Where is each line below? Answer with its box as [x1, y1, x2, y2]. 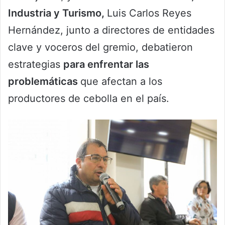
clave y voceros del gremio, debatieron [8, 41, 193, 54]
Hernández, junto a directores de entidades [8, 24, 214, 37]
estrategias [8, 58, 63, 71]
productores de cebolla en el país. [8, 92, 169, 105]
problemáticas [8, 75, 80, 88]
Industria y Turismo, [8, 7, 107, 20]
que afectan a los [80, 75, 162, 88]
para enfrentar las [63, 58, 149, 71]
